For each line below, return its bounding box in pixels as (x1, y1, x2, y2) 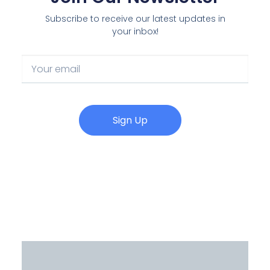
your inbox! (111, 25, 159, 37)
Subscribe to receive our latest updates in (45, 12, 225, 25)
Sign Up (113, 113, 148, 128)
